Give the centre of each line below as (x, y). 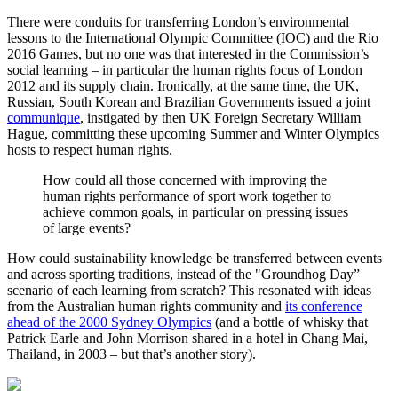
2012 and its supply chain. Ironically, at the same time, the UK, (183, 85)
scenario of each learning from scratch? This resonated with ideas (189, 290)
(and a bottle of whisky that (290, 322)
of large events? (87, 227)
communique (44, 117)
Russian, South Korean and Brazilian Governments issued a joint (189, 101)
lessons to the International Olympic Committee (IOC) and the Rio (193, 37)
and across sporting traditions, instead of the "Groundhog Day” (183, 274)
